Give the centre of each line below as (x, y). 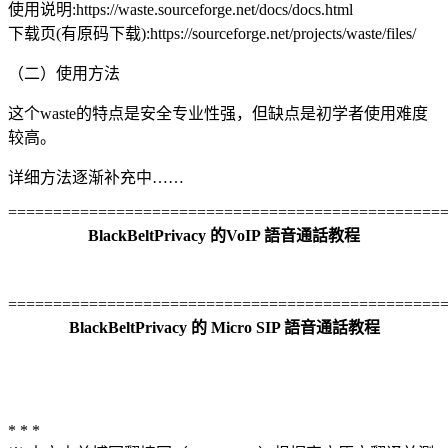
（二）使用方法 (64, 73)
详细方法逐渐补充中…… (96, 177)
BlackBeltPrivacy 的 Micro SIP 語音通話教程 (224, 327)
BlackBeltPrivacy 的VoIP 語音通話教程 (224, 235)
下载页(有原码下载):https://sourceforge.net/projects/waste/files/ (212, 33)
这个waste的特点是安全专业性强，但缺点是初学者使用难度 (218, 113)
